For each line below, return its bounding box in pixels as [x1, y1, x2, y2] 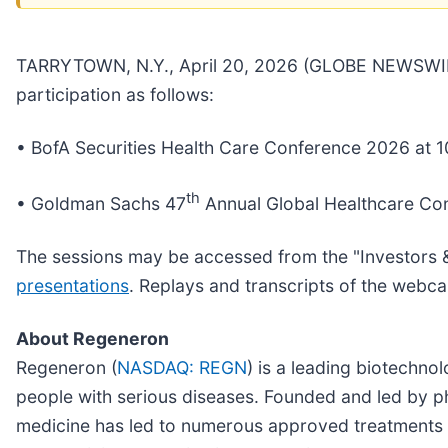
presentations [16, 274, 129, 296]
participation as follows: [16, 83, 214, 105]
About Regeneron [16, 327, 169, 349]
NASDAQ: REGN [117, 356, 247, 378]
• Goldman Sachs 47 [16, 192, 186, 214]
